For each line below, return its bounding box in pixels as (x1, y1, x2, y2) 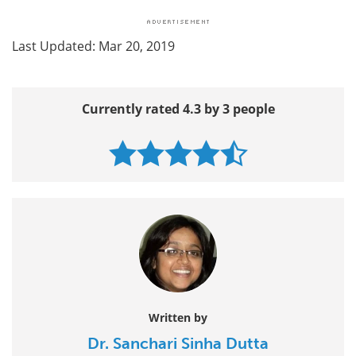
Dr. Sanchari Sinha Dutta (87, 334, 269, 354)
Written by (149, 310, 207, 326)
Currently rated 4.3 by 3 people (81, 100, 275, 118)
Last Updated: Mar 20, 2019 (12, 37, 175, 55)
